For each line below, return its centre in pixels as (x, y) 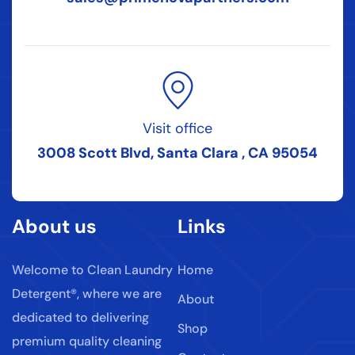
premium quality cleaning (87, 341)
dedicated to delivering (80, 317)
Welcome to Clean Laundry (92, 269)
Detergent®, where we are (87, 293)
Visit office (177, 129)
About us (54, 226)
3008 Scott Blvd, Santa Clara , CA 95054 (177, 153)
